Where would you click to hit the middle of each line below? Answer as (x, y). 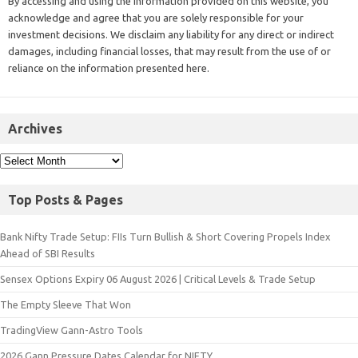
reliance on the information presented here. (109, 68)
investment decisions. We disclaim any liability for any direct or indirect (171, 34)
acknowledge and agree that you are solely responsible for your (156, 17)
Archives (35, 128)
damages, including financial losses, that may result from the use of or (169, 51)
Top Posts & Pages (66, 199)
